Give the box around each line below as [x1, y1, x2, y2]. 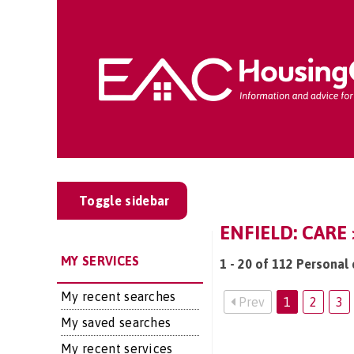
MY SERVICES [61, 254, 140, 268]
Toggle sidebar [79, 194, 170, 208]
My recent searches [61, 289, 176, 303]
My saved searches [61, 315, 171, 330]
